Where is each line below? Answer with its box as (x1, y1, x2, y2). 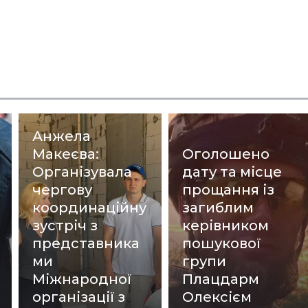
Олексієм (182, 288, 252, 305)
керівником (182, 217, 269, 234)
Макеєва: (32, 145, 100, 162)
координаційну (32, 199, 147, 216)
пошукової (182, 234, 261, 252)
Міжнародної (32, 270, 132, 287)
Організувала (32, 163, 133, 180)
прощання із (182, 181, 275, 198)
